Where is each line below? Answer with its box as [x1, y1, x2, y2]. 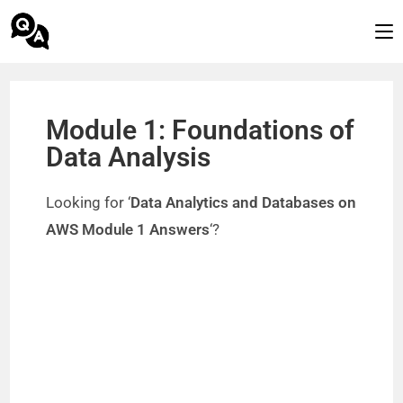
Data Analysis [46, 141, 211, 173]
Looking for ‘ [46, 193, 131, 211]
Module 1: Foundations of [46, 114, 355, 146]
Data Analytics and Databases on [130, 193, 357, 211]
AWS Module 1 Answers [46, 220, 210, 238]
